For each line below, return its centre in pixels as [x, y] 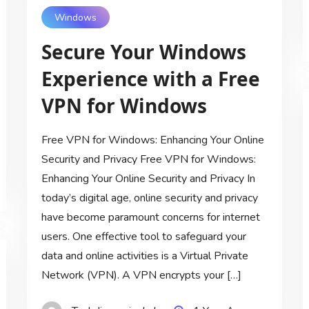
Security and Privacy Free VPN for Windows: [148, 160]
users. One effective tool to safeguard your [143, 237]
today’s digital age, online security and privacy [149, 198]
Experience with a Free [150, 79]
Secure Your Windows [143, 52]
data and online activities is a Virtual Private [144, 256]
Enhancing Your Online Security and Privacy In [148, 179]
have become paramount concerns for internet [150, 218]
